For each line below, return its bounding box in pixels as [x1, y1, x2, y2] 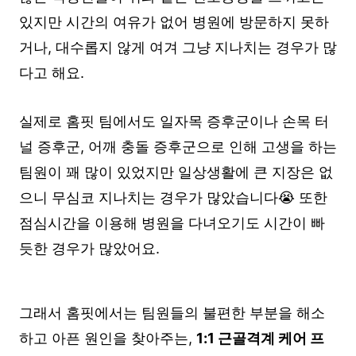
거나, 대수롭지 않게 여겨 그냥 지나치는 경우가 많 [19, 39, 337, 56]
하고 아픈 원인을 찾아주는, [19, 330, 196, 347]
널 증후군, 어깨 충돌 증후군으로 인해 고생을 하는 [19, 138, 337, 156]
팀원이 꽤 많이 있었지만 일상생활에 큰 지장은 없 [19, 164, 333, 181]
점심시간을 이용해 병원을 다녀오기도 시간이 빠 [19, 215, 325, 232]
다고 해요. [19, 64, 84, 82]
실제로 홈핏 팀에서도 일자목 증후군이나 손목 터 [19, 113, 329, 130]
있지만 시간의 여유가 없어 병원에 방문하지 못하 [19, 14, 329, 31]
